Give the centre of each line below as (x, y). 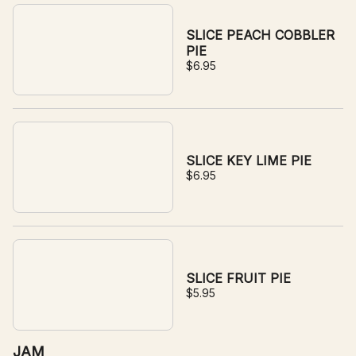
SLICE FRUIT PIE (238, 278)
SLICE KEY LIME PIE (249, 161)
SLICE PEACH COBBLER (260, 35)
